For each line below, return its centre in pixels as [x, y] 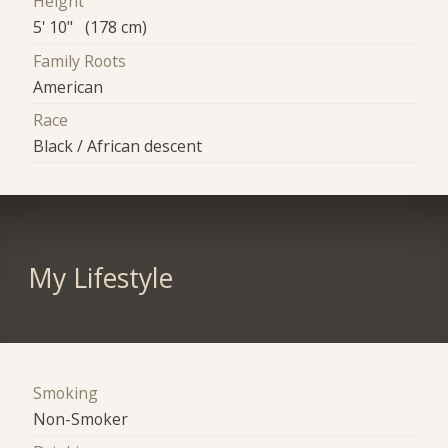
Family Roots [80, 60]
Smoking [66, 392]
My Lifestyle [100, 277]
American [68, 86]
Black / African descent [118, 146]
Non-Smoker [81, 418]
